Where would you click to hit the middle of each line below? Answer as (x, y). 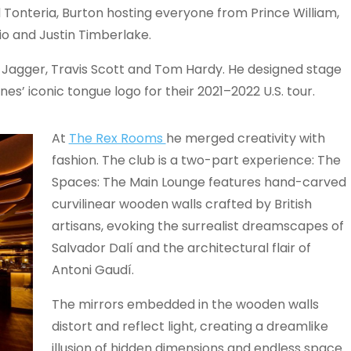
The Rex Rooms (117, 138)
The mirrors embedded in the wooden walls (185, 304)
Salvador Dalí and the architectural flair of (181, 248)
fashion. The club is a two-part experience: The (196, 160)
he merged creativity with (245, 138)
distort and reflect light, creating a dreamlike (190, 326)
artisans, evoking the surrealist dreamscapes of (197, 226)
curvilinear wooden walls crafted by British (181, 204)
